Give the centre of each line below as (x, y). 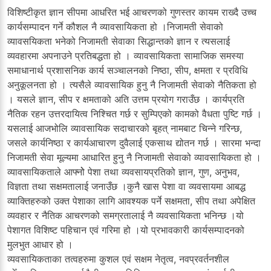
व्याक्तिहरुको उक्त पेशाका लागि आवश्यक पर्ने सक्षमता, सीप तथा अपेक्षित (131, 201)
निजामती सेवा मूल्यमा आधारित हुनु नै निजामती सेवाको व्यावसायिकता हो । (134, 157)
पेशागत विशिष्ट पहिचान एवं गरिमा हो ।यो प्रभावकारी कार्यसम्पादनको (126, 230)
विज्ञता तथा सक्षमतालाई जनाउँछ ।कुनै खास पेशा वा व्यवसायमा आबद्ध (126, 186)
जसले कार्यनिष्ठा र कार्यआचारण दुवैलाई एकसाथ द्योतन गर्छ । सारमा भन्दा (134, 142)
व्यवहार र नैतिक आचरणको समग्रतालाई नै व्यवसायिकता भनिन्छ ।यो (126, 215)
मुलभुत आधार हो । (40, 244)
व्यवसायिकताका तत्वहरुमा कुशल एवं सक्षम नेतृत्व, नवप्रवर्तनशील (118, 259)
